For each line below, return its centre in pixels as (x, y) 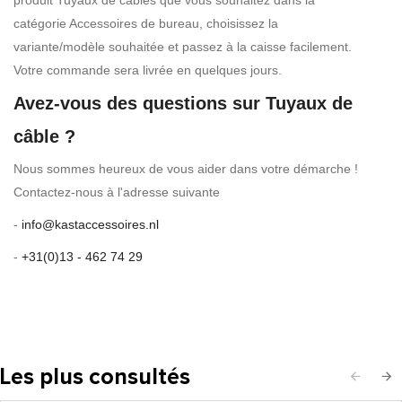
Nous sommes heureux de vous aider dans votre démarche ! (186, 169)
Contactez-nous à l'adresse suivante (117, 192)
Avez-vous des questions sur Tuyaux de (183, 103)
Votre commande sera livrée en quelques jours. (148, 70)
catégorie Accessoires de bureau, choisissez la (146, 23)
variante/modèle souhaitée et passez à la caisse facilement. (183, 47)
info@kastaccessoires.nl (90, 224)
